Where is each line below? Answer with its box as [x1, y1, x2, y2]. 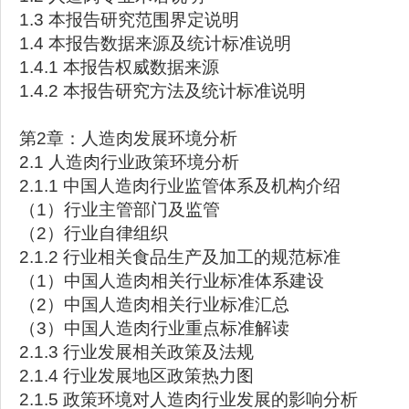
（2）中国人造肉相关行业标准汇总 [19, 295, 289, 314]
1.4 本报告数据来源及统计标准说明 [19, 34, 291, 53]
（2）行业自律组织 [19, 224, 168, 243]
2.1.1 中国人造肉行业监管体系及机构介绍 [19, 176, 341, 195]
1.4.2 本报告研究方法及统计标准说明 [19, 81, 306, 100]
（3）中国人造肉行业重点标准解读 [19, 319, 289, 338]
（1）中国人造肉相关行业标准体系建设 [19, 271, 324, 290]
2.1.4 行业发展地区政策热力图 [19, 366, 254, 385]
